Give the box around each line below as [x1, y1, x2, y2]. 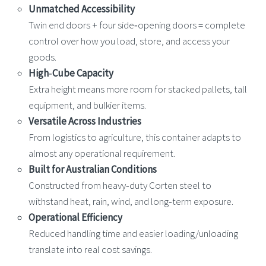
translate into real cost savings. [28, 243, 152, 256]
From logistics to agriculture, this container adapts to [28, 131, 241, 144]
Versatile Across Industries [28, 115, 141, 128]
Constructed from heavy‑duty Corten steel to [28, 179, 211, 192]
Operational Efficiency [28, 211, 122, 224]
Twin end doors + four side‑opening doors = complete [28, 18, 245, 32]
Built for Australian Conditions [28, 163, 157, 176]
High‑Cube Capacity [28, 66, 113, 80]
